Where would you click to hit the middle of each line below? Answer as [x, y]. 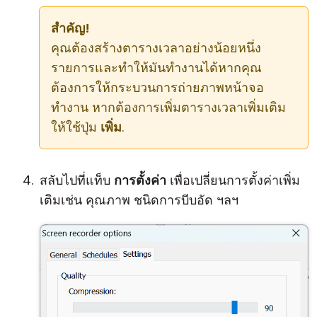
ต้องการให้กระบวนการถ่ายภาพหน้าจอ [157, 87]
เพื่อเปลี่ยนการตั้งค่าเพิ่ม [233, 180]
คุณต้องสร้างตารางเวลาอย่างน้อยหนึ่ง [156, 48]
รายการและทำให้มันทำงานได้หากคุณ [156, 68]
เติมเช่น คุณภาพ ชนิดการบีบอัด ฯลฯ [139, 200]
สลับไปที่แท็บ [77, 180]
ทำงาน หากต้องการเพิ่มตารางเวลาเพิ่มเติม [168, 107]
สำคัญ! [70, 28]
